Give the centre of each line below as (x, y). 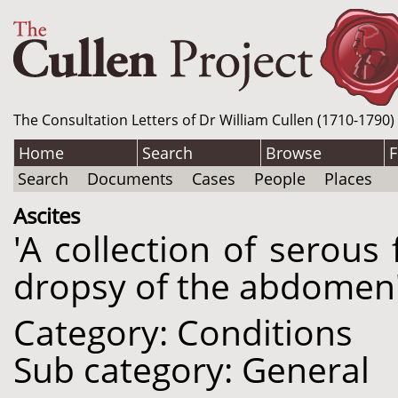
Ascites (47, 215)
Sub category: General (191, 370)
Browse (294, 153)
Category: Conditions (183, 332)
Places (348, 179)
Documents (130, 179)
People (280, 179)
